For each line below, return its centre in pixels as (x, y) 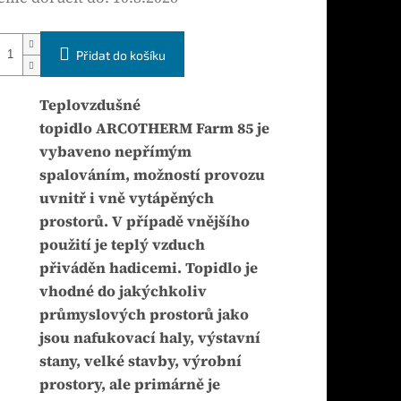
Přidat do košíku (120, 55)
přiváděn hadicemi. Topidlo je (148, 269)
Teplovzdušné (90, 106)
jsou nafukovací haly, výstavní (149, 338)
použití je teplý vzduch (122, 245)
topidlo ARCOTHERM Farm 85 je (154, 129)
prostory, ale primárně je (129, 385)
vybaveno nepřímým (115, 152)
